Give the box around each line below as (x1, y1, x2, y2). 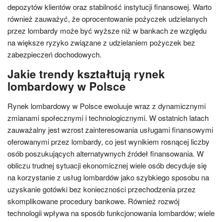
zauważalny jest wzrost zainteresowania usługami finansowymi (7, 124, 213, 135)
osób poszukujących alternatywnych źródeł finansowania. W (7, 148, 204, 159)
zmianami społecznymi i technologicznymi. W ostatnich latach (7, 112, 209, 123)
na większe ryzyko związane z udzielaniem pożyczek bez (7, 37, 195, 48)
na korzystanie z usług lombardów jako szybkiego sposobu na (7, 172, 209, 182)
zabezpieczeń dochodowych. (7, 49, 102, 59)
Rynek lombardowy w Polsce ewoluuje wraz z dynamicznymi (7, 101, 206, 111)
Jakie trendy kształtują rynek (7, 66, 165, 82)
